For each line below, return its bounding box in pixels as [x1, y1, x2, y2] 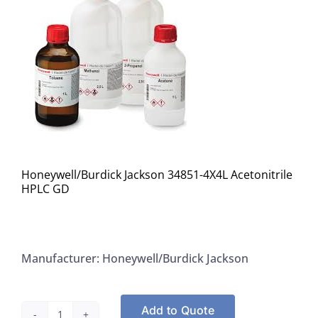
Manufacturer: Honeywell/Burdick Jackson [21, 250, 248, 266]
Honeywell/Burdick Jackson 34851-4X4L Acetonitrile [21, 166, 292, 182]
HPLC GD [21, 180, 70, 197]
